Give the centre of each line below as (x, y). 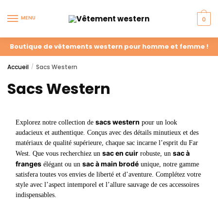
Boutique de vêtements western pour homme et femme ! (109, 46)
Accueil (18, 67)
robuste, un (155, 154)
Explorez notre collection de (55, 123)
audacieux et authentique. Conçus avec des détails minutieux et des (107, 133)
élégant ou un (62, 164)
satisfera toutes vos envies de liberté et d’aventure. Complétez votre (108, 175)
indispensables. (36, 195)
